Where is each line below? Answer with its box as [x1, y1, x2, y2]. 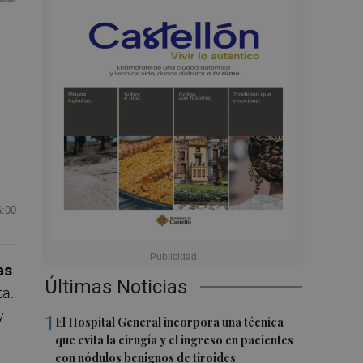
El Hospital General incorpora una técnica [55, 314, 284, 331]
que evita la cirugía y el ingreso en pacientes [55, 332, 294, 348]
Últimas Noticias [45, 275, 188, 299]
